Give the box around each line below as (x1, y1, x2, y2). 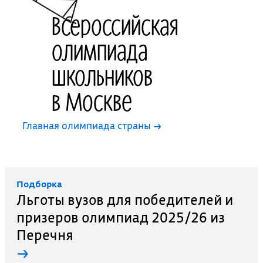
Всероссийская (52, 9, 179, 41)
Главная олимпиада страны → (22, 119, 162, 132)
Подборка (16, 178, 62, 190)
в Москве (52, 85, 133, 117)
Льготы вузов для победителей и (16, 190, 233, 209)
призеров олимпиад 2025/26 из (16, 208, 225, 227)
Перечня (16, 225, 73, 244)
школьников (52, 59, 153, 92)
